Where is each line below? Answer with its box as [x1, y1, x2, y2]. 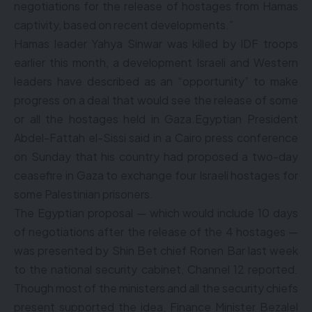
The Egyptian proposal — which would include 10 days [14, 205, 298, 220]
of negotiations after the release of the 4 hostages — [14, 224, 298, 239]
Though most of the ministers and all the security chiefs [14, 281, 298, 295]
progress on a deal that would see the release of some [14, 93, 298, 107]
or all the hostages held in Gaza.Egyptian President [14, 111, 298, 126]
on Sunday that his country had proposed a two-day [14, 149, 298, 164]
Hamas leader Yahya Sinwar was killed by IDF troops [14, 36, 298, 51]
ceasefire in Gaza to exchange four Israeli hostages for [14, 168, 298, 182]
